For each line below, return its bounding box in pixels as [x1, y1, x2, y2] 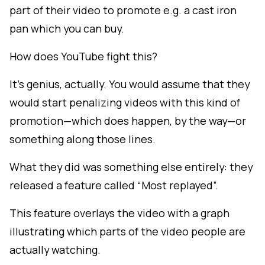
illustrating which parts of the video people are [9, 224, 245, 238]
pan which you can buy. [9, 21, 124, 35]
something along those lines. [9, 132, 156, 146]
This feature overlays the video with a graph [9, 206, 230, 220]
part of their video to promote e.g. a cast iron [9, 3, 237, 17]
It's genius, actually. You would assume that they [9, 77, 250, 91]
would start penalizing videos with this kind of [9, 95, 240, 109]
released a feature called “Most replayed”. [9, 178, 218, 192]
